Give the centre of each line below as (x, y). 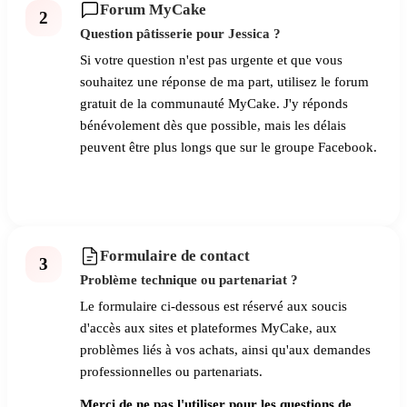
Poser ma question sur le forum (183, 189)
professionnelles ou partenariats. (171, 372)
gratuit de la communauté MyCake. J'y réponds (214, 104)
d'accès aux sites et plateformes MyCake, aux (208, 328)
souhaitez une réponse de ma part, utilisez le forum (224, 82)
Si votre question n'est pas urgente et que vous (211, 60)
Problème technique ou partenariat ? (189, 280)
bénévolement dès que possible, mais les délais (213, 126)
